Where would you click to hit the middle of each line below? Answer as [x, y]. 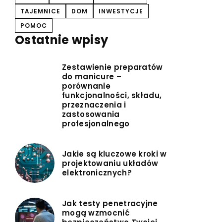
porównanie [86, 86]
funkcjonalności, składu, [112, 96]
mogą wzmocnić [96, 213]
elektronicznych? [97, 172]
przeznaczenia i [94, 105]
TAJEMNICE [40, 11]
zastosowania [91, 114]
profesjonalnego [96, 124]
